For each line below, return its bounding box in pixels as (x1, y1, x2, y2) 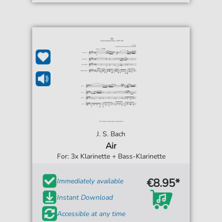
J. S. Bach (97, 129, 125, 139)
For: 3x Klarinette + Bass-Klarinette (56, 152, 166, 162)
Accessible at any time (57, 209, 126, 219)
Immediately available (57, 176, 124, 186)
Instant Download (57, 192, 113, 202)
